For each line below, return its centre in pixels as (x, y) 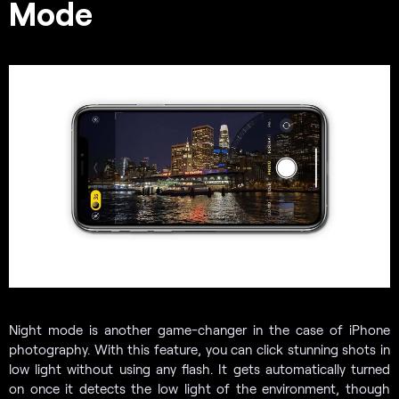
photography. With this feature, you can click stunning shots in (199, 349)
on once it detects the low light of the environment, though (199, 388)
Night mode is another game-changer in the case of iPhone (199, 329)
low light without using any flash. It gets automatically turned (199, 368)
